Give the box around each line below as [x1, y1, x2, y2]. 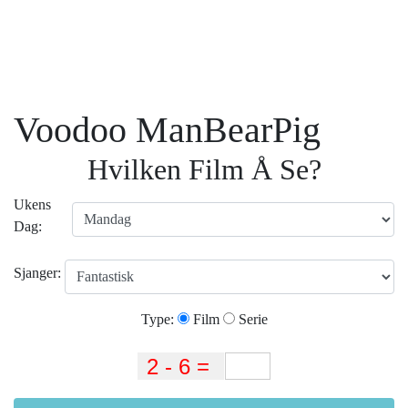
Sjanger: [14, 265, 65, 281]
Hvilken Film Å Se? [87, 153, 321, 187]
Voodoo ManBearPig [14, 109, 321, 151]
